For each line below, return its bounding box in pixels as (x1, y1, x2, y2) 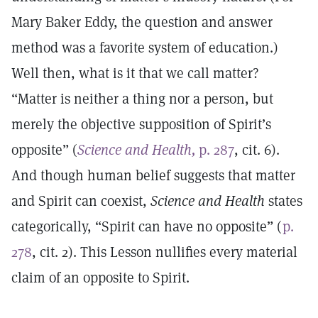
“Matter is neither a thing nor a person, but (11, 89, 273, 108)
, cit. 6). (234, 141, 280, 159)
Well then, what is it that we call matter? (11, 64, 259, 82)
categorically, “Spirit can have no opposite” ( (11, 217, 283, 236)
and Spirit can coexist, (11, 192, 150, 210)
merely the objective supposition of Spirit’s (11, 115, 271, 133)
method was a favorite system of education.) (11, 38, 278, 57)
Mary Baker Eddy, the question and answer (11, 13, 273, 31)
